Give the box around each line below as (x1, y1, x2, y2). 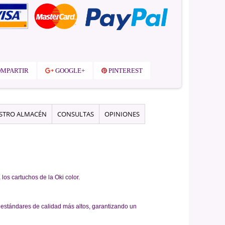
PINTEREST (107, 67, 143, 75)
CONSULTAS (57, 109, 94, 119)
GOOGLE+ (54, 67, 85, 75)
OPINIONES (104, 109, 140, 119)
